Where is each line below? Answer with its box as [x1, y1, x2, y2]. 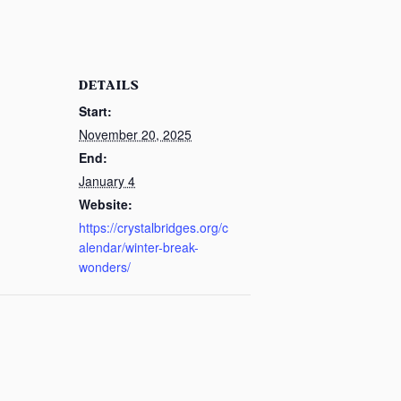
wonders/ [79, 258, 131, 277]
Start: [79, 102, 112, 121]
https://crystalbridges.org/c [79, 218, 228, 237]
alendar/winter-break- [79, 238, 199, 257]
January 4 [79, 172, 135, 191]
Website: [79, 195, 132, 214]
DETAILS [79, 75, 139, 97]
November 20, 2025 [79, 125, 192, 144]
